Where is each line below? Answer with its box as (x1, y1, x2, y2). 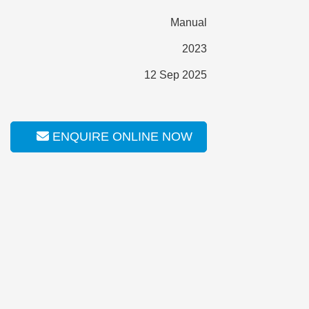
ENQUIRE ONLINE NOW (49, 130, 192, 143)
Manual (170, 17, 207, 28)
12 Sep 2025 (143, 69, 207, 81)
